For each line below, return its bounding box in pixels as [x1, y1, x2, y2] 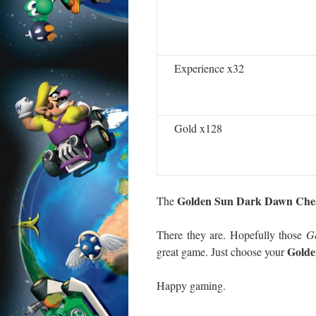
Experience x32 [174, 61, 244, 75]
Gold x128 [174, 121, 222, 135]
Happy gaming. [157, 278, 226, 293]
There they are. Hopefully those [157, 227, 306, 242]
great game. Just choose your [157, 244, 287, 259]
